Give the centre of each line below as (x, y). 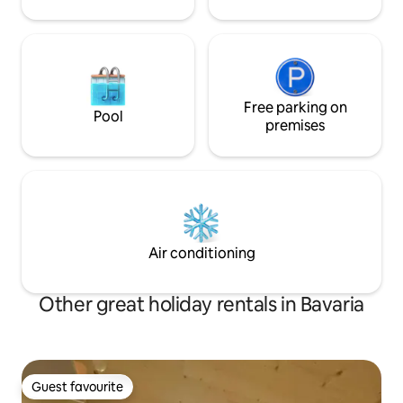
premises (295, 125)
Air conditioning (201, 253)
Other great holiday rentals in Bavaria (201, 304)
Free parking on (295, 107)
